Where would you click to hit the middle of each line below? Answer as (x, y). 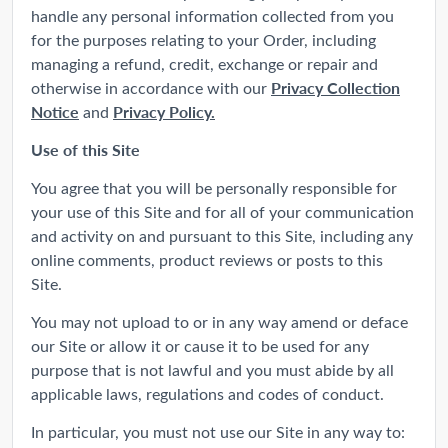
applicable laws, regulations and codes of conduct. (207, 393)
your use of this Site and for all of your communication (222, 211)
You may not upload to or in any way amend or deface (219, 321)
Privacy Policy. (164, 111)
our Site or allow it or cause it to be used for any (200, 345)
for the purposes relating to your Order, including (203, 39)
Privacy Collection (335, 87)
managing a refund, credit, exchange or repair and (204, 63)
